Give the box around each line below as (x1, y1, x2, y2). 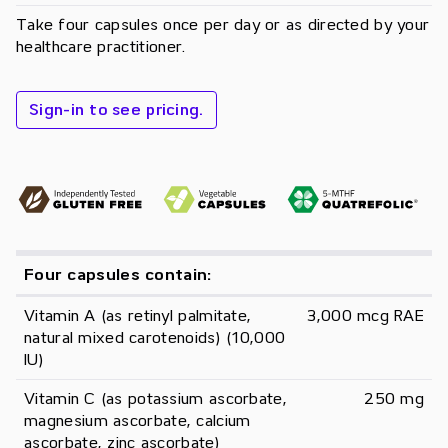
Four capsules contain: (24, 266, 212, 285)
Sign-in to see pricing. (29, 100, 204, 119)
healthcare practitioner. (16, 37, 186, 56)
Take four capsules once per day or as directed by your (16, 15, 430, 34)
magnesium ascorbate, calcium (24, 412, 251, 431)
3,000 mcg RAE (307, 307, 424, 326)
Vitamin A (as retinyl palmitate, (24, 307, 252, 326)
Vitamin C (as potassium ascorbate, (24, 390, 288, 409)
